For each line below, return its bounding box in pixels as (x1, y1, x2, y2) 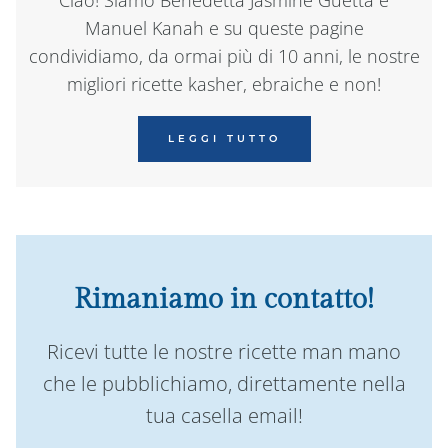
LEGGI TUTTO (167, 131, 281, 145)
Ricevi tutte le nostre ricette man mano (47, 337, 401, 365)
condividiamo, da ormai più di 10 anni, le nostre (28, 43, 420, 68)
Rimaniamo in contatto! (74, 282, 374, 316)
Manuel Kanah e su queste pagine (84, 15, 364, 40)
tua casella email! (145, 401, 303, 429)
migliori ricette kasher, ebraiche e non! (67, 71, 381, 96)
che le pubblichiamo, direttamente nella (42, 369, 406, 397)
